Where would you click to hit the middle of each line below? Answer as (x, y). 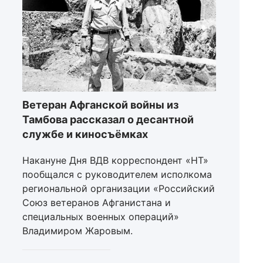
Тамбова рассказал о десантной (108, 120)
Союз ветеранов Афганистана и (97, 203)
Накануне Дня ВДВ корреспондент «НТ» (115, 161)
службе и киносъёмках (85, 134)
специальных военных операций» (101, 217)
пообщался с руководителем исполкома (117, 175)
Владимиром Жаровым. (77, 231)
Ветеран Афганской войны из (100, 105)
